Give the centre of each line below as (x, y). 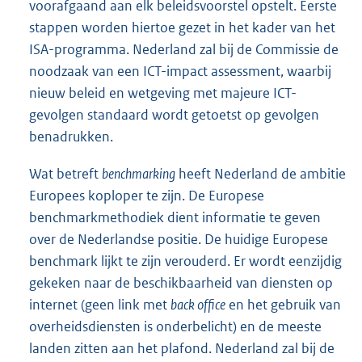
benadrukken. (71, 137)
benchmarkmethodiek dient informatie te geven (175, 218)
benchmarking (139, 174)
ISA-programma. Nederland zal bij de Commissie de (184, 50)
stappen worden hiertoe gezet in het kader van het (182, 28)
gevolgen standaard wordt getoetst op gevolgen (174, 115)
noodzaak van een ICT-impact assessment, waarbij (180, 72)
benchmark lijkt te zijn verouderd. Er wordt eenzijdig (185, 261)
